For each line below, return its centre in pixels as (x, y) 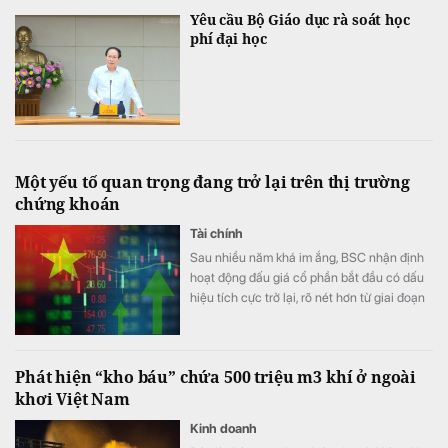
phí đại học (228, 39)
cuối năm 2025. (233, 318)
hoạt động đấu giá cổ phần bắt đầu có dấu (307, 278)
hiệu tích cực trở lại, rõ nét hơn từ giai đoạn (307, 298)
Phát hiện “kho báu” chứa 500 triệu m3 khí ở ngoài (216, 377)
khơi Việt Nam (72, 399)
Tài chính (216, 234)
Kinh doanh (223, 429)
